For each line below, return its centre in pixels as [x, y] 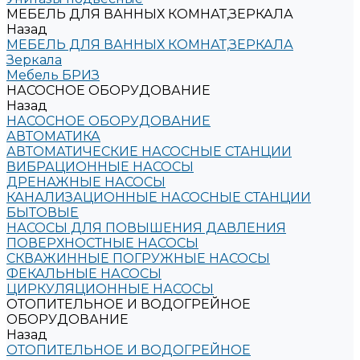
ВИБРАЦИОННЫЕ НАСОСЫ [100, 167]
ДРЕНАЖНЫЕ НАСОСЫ [86, 182]
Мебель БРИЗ [53, 75]
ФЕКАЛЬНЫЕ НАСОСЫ [84, 274]
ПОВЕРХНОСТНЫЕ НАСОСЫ [102, 243]
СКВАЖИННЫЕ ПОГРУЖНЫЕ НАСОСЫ [138, 258]
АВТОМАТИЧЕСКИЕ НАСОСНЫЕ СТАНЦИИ [149, 151]
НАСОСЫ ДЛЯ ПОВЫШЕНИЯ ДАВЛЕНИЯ [146, 228]
